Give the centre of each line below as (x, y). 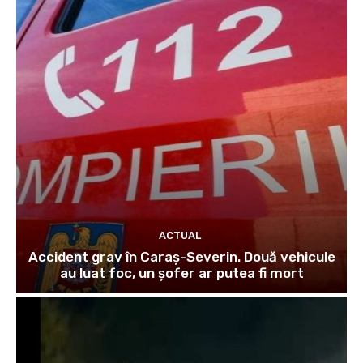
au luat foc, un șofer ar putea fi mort (181, 273)
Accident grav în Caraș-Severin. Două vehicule (181, 256)
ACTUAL (179, 235)
